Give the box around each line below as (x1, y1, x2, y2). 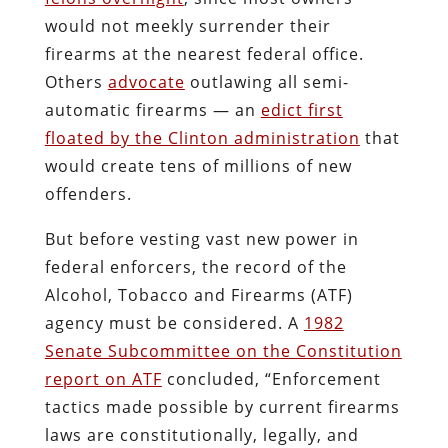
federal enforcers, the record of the (44, 255, 347, 278)
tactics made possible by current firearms (44, 395, 400, 418)
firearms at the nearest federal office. (44, 42, 364, 65)
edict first (260, 98, 343, 121)
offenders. (44, 182, 132, 205)
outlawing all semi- (184, 70, 349, 93)
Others (44, 70, 108, 93)
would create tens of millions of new (44, 154, 352, 177)
